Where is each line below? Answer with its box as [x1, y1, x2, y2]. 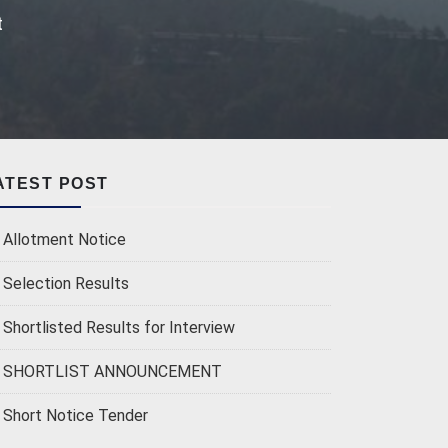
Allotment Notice [3, 230, 126, 249]
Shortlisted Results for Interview [3, 318, 235, 337]
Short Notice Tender [3, 406, 148, 425]
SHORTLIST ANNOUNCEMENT [3, 362, 222, 381]
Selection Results [3, 274, 129, 293]
